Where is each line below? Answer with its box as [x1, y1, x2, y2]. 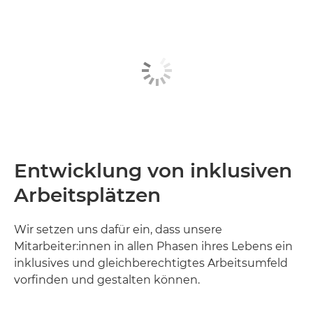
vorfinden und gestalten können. [14, 273, 200, 287]
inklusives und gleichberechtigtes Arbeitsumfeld [14, 256, 288, 270]
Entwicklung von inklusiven [14, 159, 292, 183]
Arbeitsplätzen [14, 183, 161, 208]
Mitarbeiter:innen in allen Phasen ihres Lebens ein [14, 240, 293, 254]
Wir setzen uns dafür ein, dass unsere [14, 223, 222, 237]
